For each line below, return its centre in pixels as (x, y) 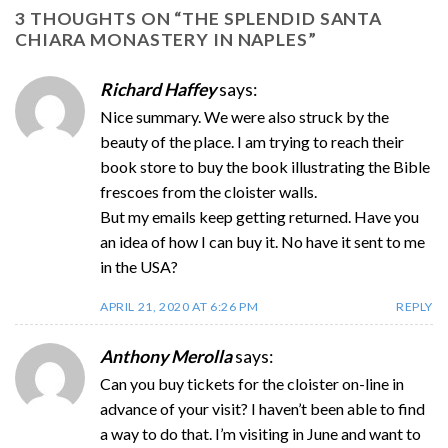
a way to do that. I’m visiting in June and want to (260, 433)
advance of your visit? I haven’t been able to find (262, 408)
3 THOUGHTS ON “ (99, 18)
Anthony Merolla (166, 356)
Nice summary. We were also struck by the (244, 116)
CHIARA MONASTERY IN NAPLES (161, 39)
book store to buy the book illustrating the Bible (265, 166)
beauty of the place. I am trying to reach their (252, 141)
